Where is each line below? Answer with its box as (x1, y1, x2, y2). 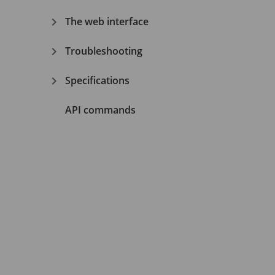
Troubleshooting (65, 44, 142, 58)
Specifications (65, 73, 130, 87)
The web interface (65, 14, 149, 28)
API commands (65, 103, 136, 117)
